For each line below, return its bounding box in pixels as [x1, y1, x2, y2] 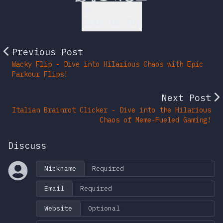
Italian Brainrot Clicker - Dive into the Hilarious [12, 106, 211, 115]
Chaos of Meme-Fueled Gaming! [100, 115, 211, 125]
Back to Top [81, 16, 142, 28]
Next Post [162, 92, 211, 104]
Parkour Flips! [12, 70, 68, 79]
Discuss [8, 140, 46, 152]
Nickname [44, 164, 76, 173]
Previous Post [12, 46, 83, 58]
